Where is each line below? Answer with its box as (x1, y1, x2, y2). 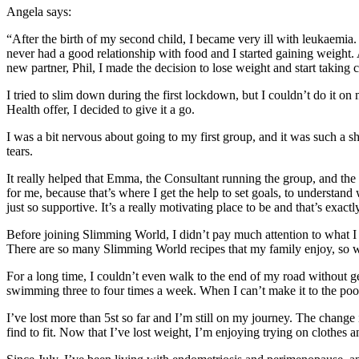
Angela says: (6, 4, 78, 18)
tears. (6, 143, 36, 158)
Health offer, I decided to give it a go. (6, 102, 201, 116)
